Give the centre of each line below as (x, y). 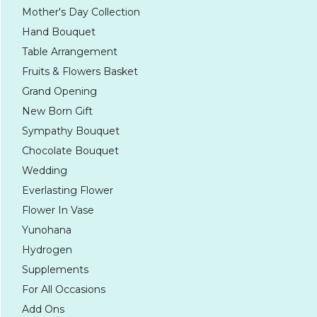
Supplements (55, 270)
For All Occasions (64, 289)
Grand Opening (59, 91)
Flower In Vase (58, 210)
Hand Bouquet (59, 32)
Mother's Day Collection (81, 12)
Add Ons (43, 309)
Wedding (45, 171)
